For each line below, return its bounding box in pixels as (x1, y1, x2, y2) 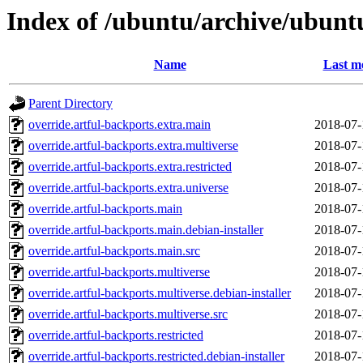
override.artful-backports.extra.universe (28, 181, 228, 195)
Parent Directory (28, 96, 113, 111)
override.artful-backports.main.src (28, 244, 200, 258)
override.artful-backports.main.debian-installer (28, 223, 263, 237)
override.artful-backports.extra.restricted (28, 160, 232, 174)
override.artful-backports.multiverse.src (28, 307, 228, 322)
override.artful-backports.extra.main (28, 117, 211, 132)
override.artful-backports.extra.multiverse (28, 139, 238, 153)
